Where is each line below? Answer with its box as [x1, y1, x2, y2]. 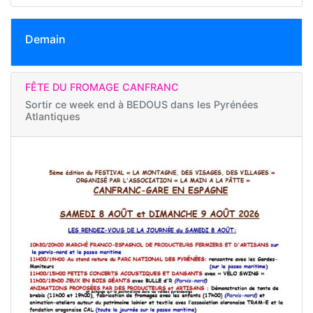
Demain [25, 31, 66, 46]
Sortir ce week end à [25, 98, 126, 110]
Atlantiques [25, 110, 80, 122]
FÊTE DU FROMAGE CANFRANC [25, 80, 179, 93]
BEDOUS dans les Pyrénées [126, 98, 259, 110]
